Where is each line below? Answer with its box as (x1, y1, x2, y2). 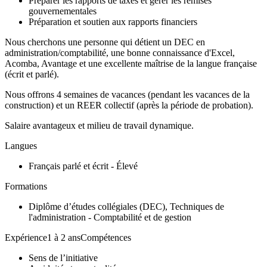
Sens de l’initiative (29, 253, 98, 263)
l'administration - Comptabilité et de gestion (29, 212, 191, 222)
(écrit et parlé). (5, 69, 61, 79)
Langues (5, 141, 37, 151)
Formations (5, 181, 47, 191)
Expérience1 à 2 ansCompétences (5, 232, 131, 243)
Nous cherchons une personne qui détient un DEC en (5, 37, 205, 47)
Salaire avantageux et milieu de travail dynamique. (5, 120, 194, 131)
